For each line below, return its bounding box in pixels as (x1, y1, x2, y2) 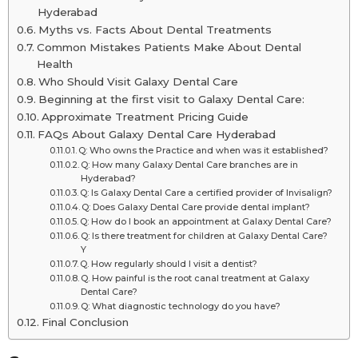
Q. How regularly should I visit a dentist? (79, 257, 257, 269)
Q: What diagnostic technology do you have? (80, 300, 280, 312)
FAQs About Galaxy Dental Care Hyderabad (37, 127, 276, 141)
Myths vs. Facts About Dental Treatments (38, 22, 272, 36)
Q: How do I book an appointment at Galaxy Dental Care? (79, 215, 332, 227)
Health (36, 57, 73, 70)
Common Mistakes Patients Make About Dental (36, 40, 301, 54)
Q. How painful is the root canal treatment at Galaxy (80, 272, 309, 284)
